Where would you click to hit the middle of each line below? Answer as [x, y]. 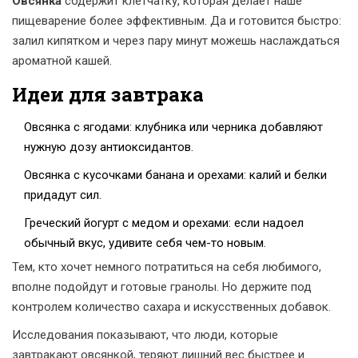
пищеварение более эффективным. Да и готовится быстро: [177, 21]
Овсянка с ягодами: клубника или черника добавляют [173, 127]
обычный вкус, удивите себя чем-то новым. [145, 243]
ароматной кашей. [62, 61]
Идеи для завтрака [108, 95]
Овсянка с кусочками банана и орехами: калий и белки [175, 175]
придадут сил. [63, 195]
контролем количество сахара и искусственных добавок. [171, 307]
